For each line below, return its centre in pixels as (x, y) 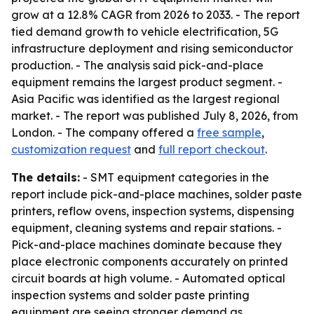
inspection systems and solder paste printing (130, 295)
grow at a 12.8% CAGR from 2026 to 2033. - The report (156, 15)
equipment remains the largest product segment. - (147, 82)
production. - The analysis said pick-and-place (137, 65)
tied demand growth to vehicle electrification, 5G (145, 32)
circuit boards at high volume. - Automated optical (148, 278)
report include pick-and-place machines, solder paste (157, 194)
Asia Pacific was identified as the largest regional (145, 99)
